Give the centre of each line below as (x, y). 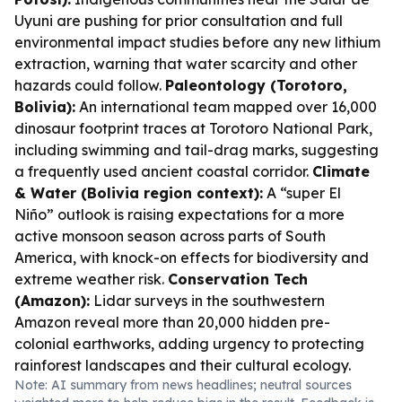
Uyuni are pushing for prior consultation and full (179, 21)
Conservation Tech (238, 279)
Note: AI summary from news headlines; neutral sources (183, 385)
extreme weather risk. (91, 279)
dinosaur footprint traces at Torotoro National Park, (193, 128)
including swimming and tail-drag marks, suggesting (197, 150)
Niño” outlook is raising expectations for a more (179, 214)
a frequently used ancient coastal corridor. (163, 171)
